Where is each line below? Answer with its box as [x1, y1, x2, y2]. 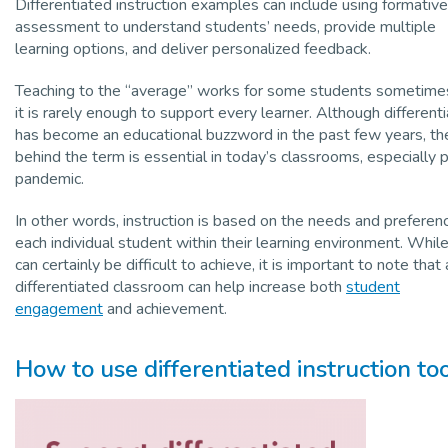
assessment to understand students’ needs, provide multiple [15, 15, 436, 38]
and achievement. [103, 297, 227, 320]
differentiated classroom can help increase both [15, 275, 346, 298]
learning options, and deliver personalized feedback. [15, 37, 371, 60]
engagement [15, 297, 103, 320]
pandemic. [15, 167, 84, 190]
